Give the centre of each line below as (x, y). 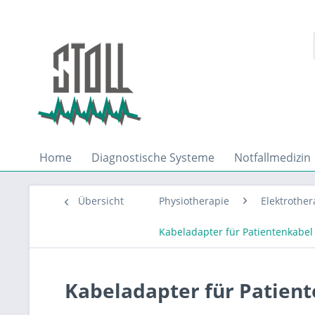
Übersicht (101, 201)
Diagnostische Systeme (153, 157)
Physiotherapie (194, 201)
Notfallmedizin (272, 157)
